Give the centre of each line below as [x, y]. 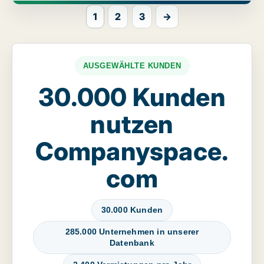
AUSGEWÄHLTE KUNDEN [132, 66]
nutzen [132, 124]
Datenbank [132, 243]
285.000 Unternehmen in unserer [132, 232]
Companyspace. [132, 151]
